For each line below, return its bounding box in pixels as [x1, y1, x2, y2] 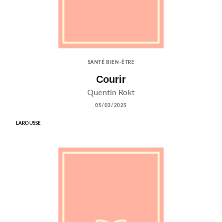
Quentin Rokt [87, 89, 135, 97]
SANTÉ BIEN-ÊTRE [87, 59, 135, 65]
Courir [96, 73, 126, 85]
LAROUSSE [16, 121, 41, 126]
